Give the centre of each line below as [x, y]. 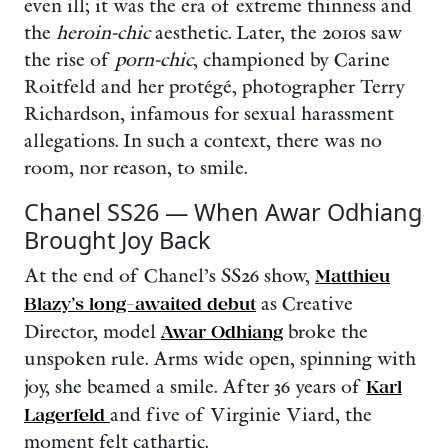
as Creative [304, 304]
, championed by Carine [291, 60]
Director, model [92, 332]
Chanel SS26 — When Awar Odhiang [223, 212]
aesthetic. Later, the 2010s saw [276, 33]
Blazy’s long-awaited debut [140, 304]
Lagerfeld [67, 415]
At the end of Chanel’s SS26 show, [169, 276]
